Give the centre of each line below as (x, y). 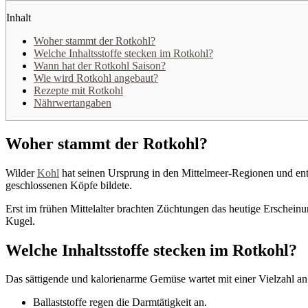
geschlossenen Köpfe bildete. (69, 185)
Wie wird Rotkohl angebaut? (96, 78)
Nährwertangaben (73, 102)
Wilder (21, 173)
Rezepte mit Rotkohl (78, 90)
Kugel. (20, 221)
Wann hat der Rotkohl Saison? (100, 65)
